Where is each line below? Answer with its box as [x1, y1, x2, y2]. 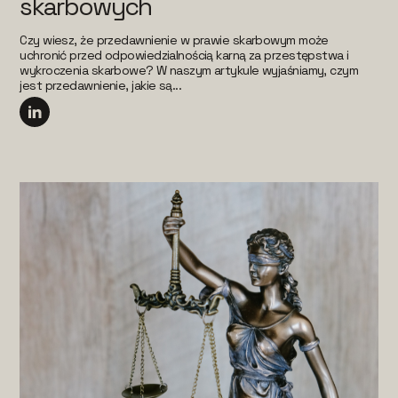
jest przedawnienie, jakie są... [20, 77, 182, 94]
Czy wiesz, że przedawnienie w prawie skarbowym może [20, 32, 329, 49]
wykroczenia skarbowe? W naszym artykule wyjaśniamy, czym [20, 62, 359, 79]
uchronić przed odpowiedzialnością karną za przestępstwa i [20, 47, 349, 64]
